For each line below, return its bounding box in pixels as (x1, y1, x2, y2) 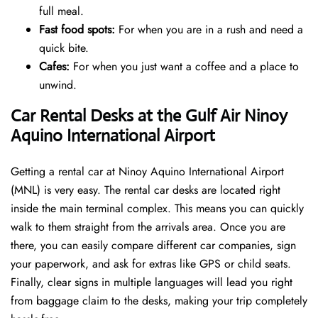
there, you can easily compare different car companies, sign (11, 237, 296, 254)
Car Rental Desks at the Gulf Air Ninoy (11, 105, 287, 127)
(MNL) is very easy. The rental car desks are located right (11, 182, 280, 199)
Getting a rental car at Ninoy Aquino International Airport (11, 163, 284, 180)
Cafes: (39, 58, 70, 75)
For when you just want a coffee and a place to (70, 58, 299, 75)
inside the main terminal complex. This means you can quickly (11, 200, 304, 217)
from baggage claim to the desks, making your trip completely (11, 292, 307, 309)
